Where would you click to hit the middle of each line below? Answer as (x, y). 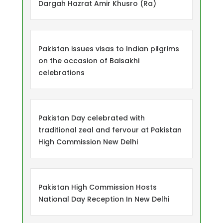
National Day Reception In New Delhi (104, 199)
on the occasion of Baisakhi (89, 60)
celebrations (61, 72)
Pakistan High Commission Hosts (98, 187)
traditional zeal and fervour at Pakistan (110, 130)
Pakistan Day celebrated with (92, 118)
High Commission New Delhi (88, 142)
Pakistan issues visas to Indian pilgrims (109, 49)
